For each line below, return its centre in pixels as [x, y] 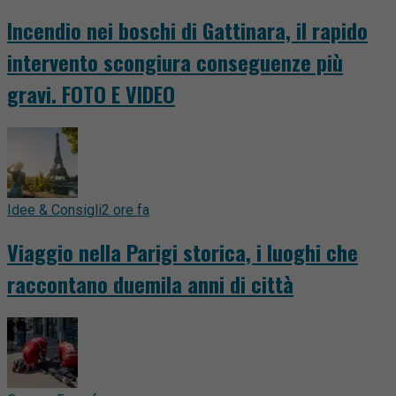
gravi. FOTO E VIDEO [91, 94]
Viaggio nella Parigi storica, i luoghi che [183, 252]
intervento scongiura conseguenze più [175, 62]
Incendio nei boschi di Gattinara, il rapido [187, 30]
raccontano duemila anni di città [150, 284]
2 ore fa [126, 210]
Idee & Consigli [54, 210]
